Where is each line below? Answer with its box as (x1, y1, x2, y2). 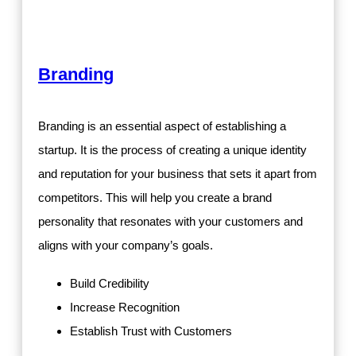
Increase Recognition (70, 300, 180, 314)
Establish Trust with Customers (70, 323, 232, 338)
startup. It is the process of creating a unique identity (38, 142, 307, 157)
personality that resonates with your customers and (38, 214, 303, 228)
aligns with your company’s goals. (38, 238, 213, 252)
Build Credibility (70, 276, 149, 290)
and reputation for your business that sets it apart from (38, 166, 317, 180)
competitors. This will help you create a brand (38, 190, 272, 204)
